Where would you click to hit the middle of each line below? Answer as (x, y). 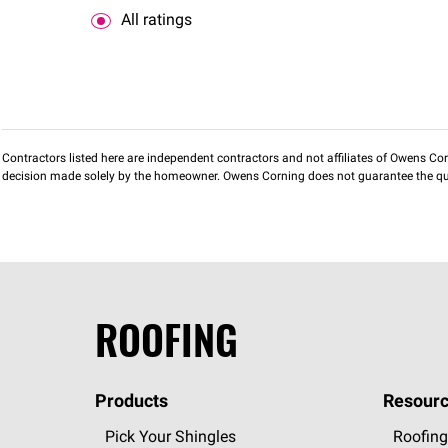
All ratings (156, 20)
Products (131, 402)
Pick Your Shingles (170, 438)
